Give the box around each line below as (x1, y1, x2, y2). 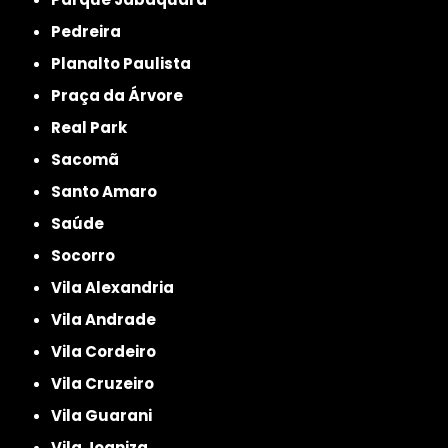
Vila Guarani (62, 404, 153, 426)
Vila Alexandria (62, 276, 175, 298)
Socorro (61, 244, 116, 266)
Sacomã (61, 148, 120, 170)
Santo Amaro (61, 180, 158, 202)
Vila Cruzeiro (62, 372, 155, 394)
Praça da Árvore (61, 84, 184, 106)
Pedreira (61, 20, 122, 42)
